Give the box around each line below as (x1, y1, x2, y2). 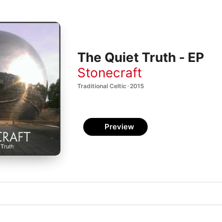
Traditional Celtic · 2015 (77, 82, 144, 90)
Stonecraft (77, 64, 142, 80)
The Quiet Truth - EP (77, 50, 204, 65)
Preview (105, 122, 134, 131)
